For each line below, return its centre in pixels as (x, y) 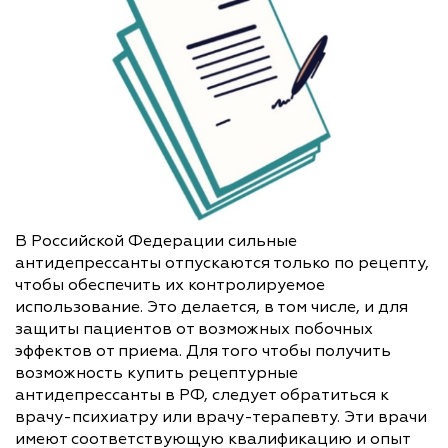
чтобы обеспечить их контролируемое (170, 284)
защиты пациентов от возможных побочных (194, 328)
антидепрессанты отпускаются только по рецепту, (222, 262)
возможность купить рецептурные (156, 372)
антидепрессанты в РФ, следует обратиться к (202, 394)
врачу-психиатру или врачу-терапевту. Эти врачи (221, 416)
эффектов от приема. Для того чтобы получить (203, 350)
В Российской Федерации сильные (156, 240)
